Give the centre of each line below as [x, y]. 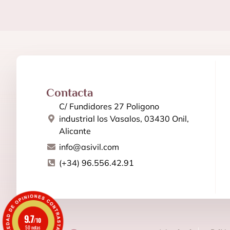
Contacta [70, 93]
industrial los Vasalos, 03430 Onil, [124, 119]
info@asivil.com [89, 147]
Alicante [75, 131]
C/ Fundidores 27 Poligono [109, 107]
